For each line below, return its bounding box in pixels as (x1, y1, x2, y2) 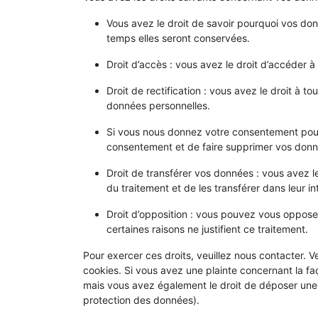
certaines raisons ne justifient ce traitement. (106, 223, 308, 236)
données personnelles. (106, 99, 210, 112)
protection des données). (83, 294, 199, 307)
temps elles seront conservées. (106, 32, 250, 45)
